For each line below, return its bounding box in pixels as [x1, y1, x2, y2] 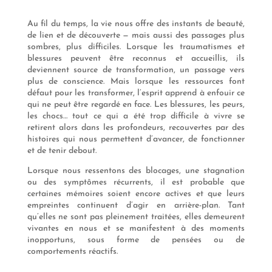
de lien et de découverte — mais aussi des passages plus [27, 31, 245, 41]
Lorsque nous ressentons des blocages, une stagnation [27, 166, 245, 176]
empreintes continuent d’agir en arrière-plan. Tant [27, 201, 245, 211]
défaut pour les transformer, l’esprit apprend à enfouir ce [27, 89, 245, 98]
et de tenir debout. [27, 146, 97, 156]
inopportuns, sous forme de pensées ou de [27, 236, 245, 245]
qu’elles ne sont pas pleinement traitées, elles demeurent [27, 212, 245, 222]
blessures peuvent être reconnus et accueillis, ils [27, 54, 245, 64]
